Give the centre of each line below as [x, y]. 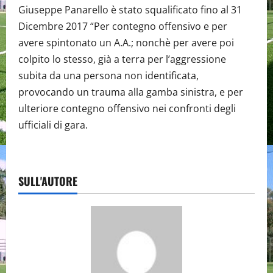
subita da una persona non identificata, [108, 76]
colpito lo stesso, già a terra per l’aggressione [122, 59]
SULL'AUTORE [48, 181]
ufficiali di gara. [53, 125]
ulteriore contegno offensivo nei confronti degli [127, 108]
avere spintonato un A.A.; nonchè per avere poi [126, 43]
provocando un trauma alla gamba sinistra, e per [131, 92]
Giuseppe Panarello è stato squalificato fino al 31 [130, 10]
